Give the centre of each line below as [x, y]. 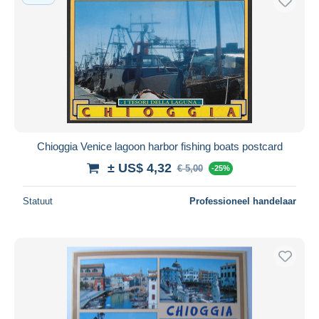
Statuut [38, 201]
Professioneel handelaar [243, 201]
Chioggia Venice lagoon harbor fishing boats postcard [159, 146]
